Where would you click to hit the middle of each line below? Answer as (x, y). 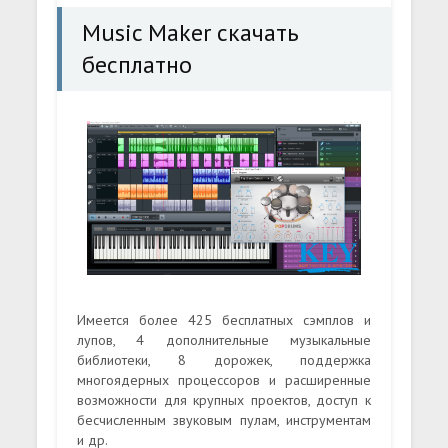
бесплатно (137, 64)
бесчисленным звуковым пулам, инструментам (224, 419)
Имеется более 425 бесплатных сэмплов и (224, 319)
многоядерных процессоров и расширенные (224, 379)
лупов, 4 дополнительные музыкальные (224, 339)
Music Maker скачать (191, 32)
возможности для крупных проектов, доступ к (224, 399)
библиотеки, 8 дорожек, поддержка (224, 359)
